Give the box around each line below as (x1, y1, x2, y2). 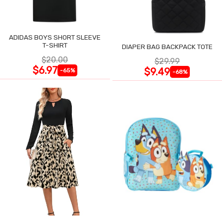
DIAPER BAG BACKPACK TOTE (121, 42, 213, 51)
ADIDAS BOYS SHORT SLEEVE (9, 33, 101, 41)
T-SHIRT (42, 41, 67, 49)
